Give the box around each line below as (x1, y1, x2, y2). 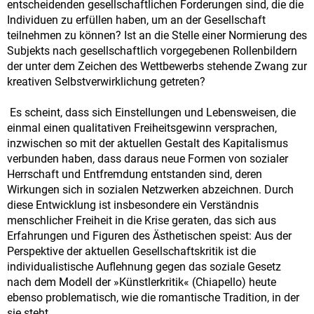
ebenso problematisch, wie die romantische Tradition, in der (7, 291, 299, 305)
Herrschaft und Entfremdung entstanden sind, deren (7, 168, 262, 182)
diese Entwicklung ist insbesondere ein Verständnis (7, 198, 259, 212)
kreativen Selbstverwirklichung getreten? (7, 75, 205, 89)
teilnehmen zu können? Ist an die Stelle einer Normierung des (7, 29, 307, 43)
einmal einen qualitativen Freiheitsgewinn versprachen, (7, 121, 277, 135)
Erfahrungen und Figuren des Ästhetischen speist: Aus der (7, 229, 292, 243)
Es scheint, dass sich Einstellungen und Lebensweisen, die (7, 106, 296, 120)
